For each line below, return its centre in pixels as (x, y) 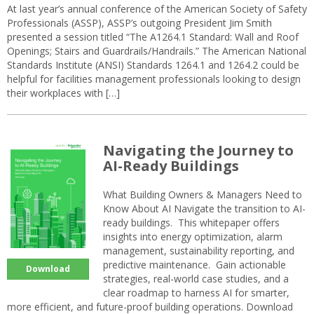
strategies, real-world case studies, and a (196, 278)
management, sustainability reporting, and (199, 250)
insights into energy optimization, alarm (193, 236)
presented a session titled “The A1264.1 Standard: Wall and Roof (153, 36)
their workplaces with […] (63, 93)
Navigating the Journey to (198, 150)
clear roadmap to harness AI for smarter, (196, 292)
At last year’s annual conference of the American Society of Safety (157, 8)
